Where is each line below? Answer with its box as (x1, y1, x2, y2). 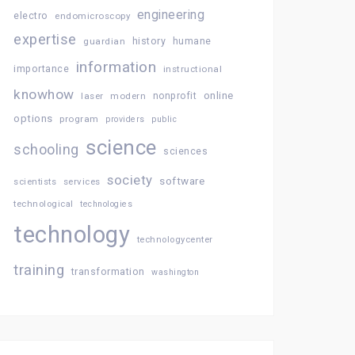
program (59, 113, 99, 124)
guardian (83, 36, 125, 47)
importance (13, 63, 69, 74)
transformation (71, 265, 145, 277)
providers (105, 114, 145, 124)
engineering (136, 7, 204, 22)
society (107, 172, 153, 188)
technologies (80, 199, 132, 209)
